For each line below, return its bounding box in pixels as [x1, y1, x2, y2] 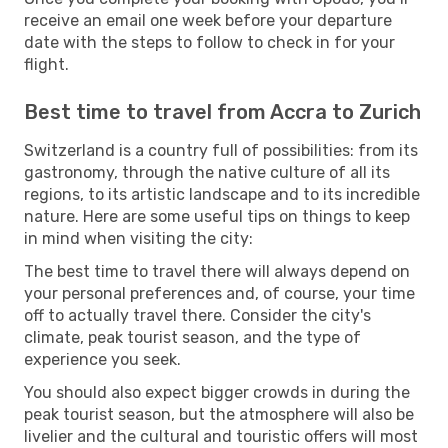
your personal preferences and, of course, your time [24, 283, 415, 303]
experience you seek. [24, 349, 181, 369]
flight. [24, 54, 69, 74]
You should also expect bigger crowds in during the [24, 382, 410, 402]
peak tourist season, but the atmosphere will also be [24, 404, 414, 424]
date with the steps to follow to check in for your [24, 32, 395, 52]
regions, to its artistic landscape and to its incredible [24, 184, 420, 204]
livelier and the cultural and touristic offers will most [24, 426, 418, 446]
